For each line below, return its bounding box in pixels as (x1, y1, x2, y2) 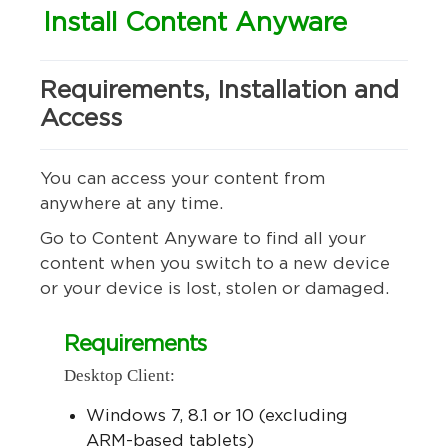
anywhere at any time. (40, 195, 223, 213)
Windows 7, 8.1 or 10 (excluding (86, 406, 348, 424)
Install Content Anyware (43, 10, 347, 37)
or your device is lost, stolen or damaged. (40, 280, 389, 298)
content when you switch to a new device (40, 255, 390, 273)
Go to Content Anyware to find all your (40, 230, 366, 248)
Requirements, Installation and (40, 79, 399, 104)
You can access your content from (40, 170, 325, 188)
